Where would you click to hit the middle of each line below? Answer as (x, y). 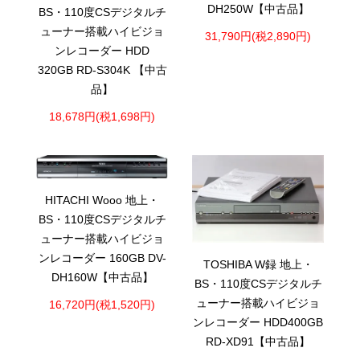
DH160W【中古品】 (102, 278)
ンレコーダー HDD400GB (258, 323)
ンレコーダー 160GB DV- (102, 259)
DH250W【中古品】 (258, 9)
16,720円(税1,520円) (102, 305)
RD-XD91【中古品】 (258, 342)
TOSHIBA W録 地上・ (258, 265)
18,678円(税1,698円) (102, 117)
